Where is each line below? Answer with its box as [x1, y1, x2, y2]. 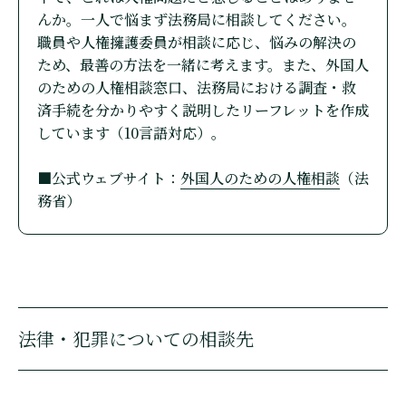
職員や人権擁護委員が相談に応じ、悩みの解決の [37, 31, 356, 53]
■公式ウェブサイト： [37, 167, 180, 188]
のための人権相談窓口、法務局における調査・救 [37, 76, 356, 98]
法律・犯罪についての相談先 [18, 324, 254, 352]
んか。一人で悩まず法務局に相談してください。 [37, 8, 356, 30]
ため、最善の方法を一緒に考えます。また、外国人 [37, 53, 369, 75]
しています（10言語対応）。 [37, 121, 226, 143]
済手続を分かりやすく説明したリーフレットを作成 [37, 99, 369, 121]
